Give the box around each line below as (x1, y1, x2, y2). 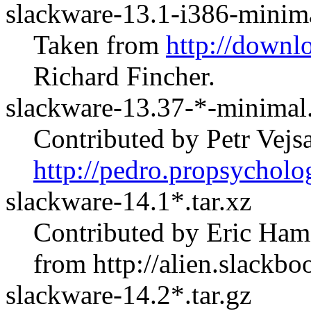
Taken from (33, 30, 166, 60)
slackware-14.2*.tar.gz (6, 280, 251, 310)
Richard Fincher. (33, 61, 215, 91)
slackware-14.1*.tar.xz (6, 186, 251, 216)
